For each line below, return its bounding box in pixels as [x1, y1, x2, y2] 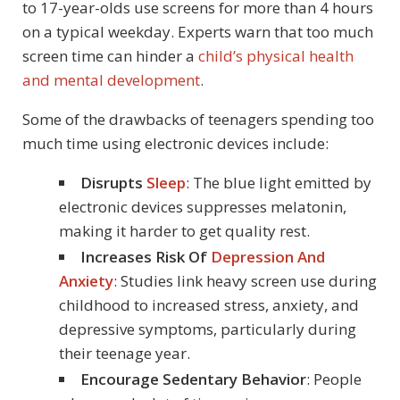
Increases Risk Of [79, 246, 211, 267]
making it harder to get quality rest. [58, 220, 310, 241]
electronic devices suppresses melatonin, [58, 196, 346, 217]
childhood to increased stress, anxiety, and [58, 294, 359, 315]
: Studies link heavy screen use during [112, 270, 377, 291]
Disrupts [79, 171, 146, 193]
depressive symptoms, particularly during [58, 318, 356, 339]
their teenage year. [58, 342, 190, 363]
